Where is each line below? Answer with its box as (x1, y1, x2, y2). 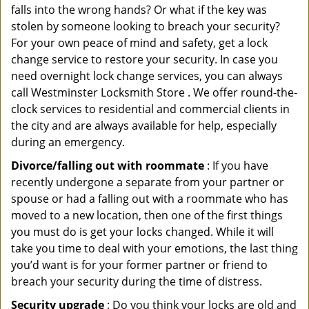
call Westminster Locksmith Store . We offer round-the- (11, 85, 297, 100)
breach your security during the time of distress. (11, 274, 262, 289)
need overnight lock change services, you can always (11, 68, 283, 83)
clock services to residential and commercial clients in (11, 101, 290, 117)
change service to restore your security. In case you (11, 52, 278, 67)
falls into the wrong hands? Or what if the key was (11, 2, 267, 17)
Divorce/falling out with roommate (11, 158, 204, 173)
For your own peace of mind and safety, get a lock (11, 35, 268, 50)
